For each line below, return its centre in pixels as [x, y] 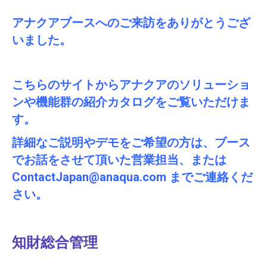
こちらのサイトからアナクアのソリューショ [131, 84]
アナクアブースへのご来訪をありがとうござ [131, 22]
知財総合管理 [55, 242]
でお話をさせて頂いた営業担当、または [119, 159]
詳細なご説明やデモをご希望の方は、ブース [131, 142]
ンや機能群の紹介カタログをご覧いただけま [131, 102]
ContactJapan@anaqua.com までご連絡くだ [132, 177]
